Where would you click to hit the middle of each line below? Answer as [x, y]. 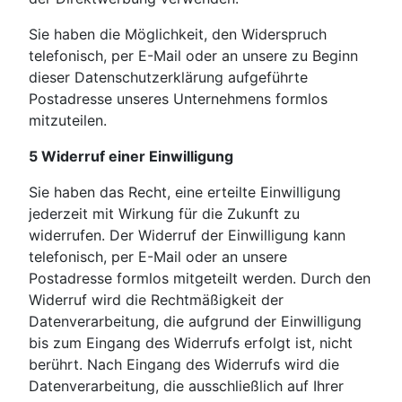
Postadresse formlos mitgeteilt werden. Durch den [200, 279]
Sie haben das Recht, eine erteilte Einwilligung [185, 192]
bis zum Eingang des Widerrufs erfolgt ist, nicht [191, 343]
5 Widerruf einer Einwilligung [131, 157]
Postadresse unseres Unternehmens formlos [178, 99]
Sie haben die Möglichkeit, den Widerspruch [178, 35]
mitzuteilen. [68, 121]
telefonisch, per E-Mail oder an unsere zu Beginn [193, 56]
